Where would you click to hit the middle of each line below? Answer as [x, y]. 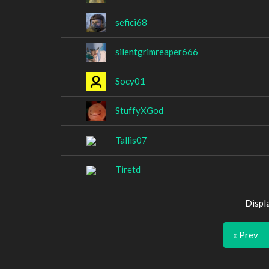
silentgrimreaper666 [157, 51]
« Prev [245, 234]
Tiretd [128, 169]
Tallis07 [131, 140]
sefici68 [131, 22]
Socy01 [130, 81]
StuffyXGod [139, 110]
